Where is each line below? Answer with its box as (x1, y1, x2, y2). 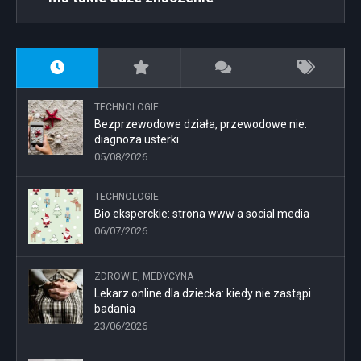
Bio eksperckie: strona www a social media (94, 207, 309, 221)
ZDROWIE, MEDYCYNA (94, 271, 193, 283)
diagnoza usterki (94, 133, 179, 147)
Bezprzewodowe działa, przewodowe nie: (94, 118, 307, 131)
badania (94, 302, 135, 316)
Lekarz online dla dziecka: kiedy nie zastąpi (94, 287, 311, 301)
